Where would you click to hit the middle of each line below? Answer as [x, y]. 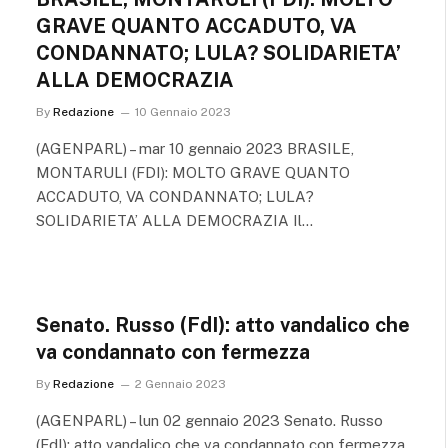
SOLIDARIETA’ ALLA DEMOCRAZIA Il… [174, 220]
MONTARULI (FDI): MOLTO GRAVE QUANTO [193, 172]
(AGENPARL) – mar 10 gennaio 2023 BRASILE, [195, 148]
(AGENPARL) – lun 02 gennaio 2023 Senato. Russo [209, 420]
